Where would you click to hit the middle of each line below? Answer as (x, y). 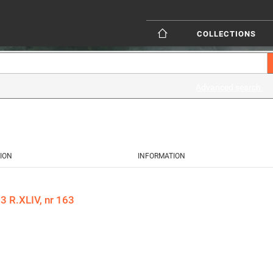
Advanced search (229, 87)
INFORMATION (161, 156)
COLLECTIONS (226, 34)
